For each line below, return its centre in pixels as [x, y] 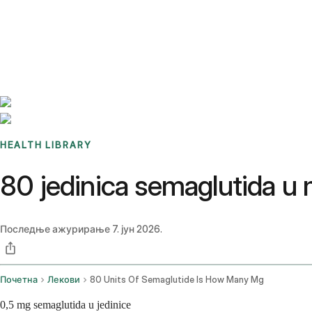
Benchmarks [44, 17]
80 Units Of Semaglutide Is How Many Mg [177, 280]
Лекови [64, 280]
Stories [87, 17]
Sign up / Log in [70, 34]
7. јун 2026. [137, 229]
